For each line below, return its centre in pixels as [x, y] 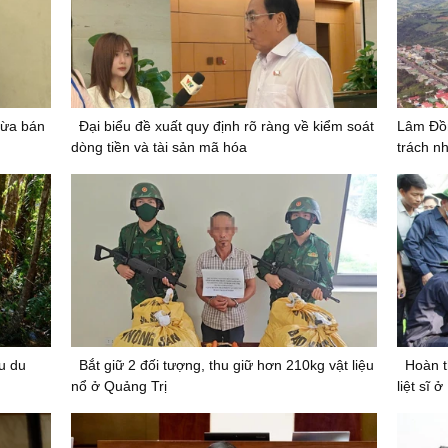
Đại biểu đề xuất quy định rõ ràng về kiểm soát [226, 126]
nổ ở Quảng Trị [118, 385]
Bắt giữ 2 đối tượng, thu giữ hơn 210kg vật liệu [226, 364]
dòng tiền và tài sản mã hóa [158, 147]
